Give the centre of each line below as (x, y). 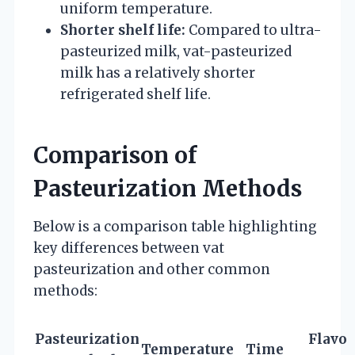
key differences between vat (129, 248)
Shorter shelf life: (123, 30)
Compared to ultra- (254, 30)
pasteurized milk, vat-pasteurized (176, 51)
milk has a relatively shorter (158, 73)
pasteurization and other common (152, 269)
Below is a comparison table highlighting (175, 226)
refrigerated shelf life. (136, 94)
